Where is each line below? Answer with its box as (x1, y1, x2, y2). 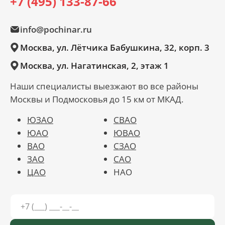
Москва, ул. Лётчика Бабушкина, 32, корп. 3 (20, 42, 209, 54)
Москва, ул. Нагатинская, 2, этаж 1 (20, 60, 169, 72)
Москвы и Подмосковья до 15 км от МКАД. (10, 93, 183, 105)
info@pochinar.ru (20, 24, 92, 36)
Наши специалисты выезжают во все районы (10, 80, 198, 92)
